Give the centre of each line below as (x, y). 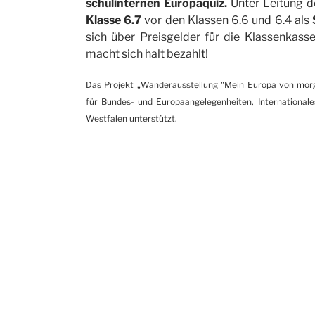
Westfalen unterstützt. (131, 118)
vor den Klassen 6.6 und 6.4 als (227, 20)
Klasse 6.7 (114, 20)
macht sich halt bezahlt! (147, 54)
